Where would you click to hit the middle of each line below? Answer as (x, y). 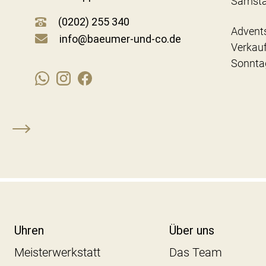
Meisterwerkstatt (57, 253)
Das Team (196, 253)
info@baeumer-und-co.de (120, 39)
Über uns (192, 231)
